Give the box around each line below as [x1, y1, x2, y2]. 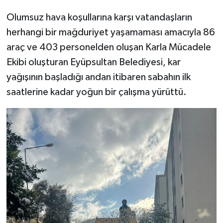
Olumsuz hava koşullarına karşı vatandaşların [6, 12, 192, 22]
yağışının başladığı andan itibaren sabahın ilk [6, 72, 191, 82]
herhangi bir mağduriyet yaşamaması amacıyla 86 [6, 27, 215, 37]
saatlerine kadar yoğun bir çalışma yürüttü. [6, 87, 187, 97]
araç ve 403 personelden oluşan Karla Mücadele [6, 42, 211, 52]
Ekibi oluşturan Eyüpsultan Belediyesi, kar [6, 57, 181, 67]
